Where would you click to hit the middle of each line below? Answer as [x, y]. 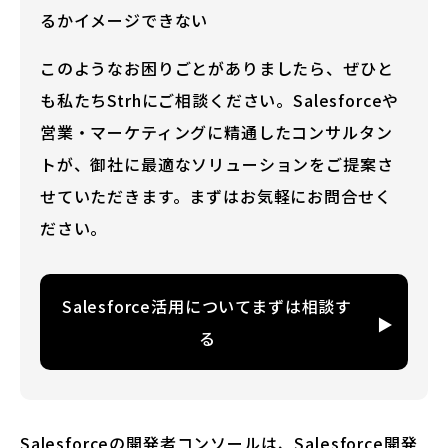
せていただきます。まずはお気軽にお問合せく [216, 196]
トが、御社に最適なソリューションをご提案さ [217, 164]
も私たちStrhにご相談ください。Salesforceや [220, 100]
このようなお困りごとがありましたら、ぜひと [217, 68]
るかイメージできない [124, 20]
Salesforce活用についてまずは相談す [207, 306]
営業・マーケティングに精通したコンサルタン [216, 132]
